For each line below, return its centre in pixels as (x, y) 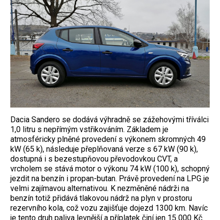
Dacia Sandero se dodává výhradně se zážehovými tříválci (110, 120)
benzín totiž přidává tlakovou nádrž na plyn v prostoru (101, 198)
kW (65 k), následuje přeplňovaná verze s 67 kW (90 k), (104, 149)
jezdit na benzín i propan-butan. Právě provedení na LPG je (110, 179)
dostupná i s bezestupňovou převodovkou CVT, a (94, 159)
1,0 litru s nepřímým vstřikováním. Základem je (89, 130)
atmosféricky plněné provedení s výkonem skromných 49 (108, 139)
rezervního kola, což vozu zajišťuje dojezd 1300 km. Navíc (109, 208)
